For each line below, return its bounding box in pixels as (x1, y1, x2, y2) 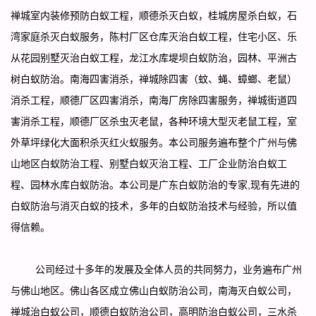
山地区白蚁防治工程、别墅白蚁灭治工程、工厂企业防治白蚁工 (11, 157, 287, 169)
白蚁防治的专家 (178, 178, 248, 190)
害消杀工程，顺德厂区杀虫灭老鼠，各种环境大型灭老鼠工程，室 (11, 115, 297, 127)
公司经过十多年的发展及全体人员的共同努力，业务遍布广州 (35, 263, 302, 275)
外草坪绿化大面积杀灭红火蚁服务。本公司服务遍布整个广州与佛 (11, 136, 297, 148)
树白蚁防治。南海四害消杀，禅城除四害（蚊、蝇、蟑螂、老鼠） (11, 73, 297, 85)
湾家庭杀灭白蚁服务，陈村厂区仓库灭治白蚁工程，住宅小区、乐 (11, 30, 297, 42)
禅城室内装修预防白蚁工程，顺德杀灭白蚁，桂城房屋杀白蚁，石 (11, 9, 297, 21)
